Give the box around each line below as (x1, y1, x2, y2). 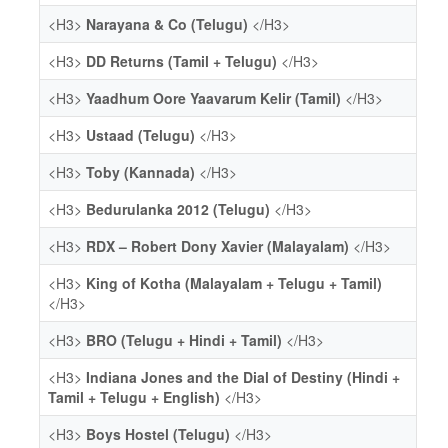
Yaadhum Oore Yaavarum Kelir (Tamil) (86, 88, 341, 108)
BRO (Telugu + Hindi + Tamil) (86, 330, 282, 350)
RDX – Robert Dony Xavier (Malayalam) (86, 236, 349, 256)
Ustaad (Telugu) (86, 125, 195, 145)
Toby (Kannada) (86, 162, 195, 182)
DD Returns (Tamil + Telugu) (86, 51, 277, 71)
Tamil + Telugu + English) (48, 387, 220, 407)
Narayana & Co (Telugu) (86, 14, 248, 34)
